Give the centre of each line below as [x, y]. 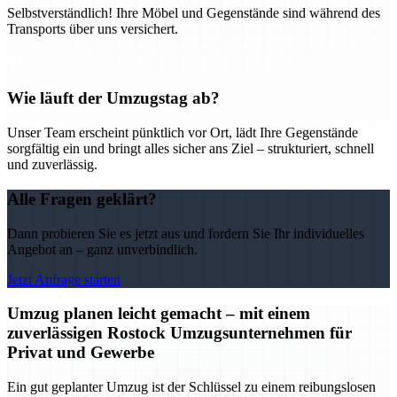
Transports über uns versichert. [93, 28]
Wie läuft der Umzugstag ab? [113, 98]
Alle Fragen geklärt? [82, 198]
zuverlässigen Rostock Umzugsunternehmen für [179, 333]
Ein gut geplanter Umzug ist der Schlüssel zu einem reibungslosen [191, 387]
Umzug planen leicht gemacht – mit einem [159, 314]
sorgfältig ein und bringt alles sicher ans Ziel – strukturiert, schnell [191, 149]
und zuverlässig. [52, 165]
